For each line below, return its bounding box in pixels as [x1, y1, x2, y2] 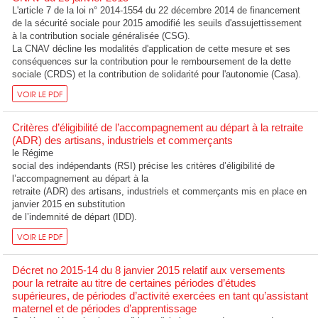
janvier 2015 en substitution [12, 199, 126, 210]
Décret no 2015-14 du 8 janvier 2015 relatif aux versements [12, 263, 286, 276]
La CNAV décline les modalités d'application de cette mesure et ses [12, 43, 291, 55]
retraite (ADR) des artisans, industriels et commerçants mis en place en [12, 186, 307, 197]
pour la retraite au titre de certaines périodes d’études [12, 276, 257, 289]
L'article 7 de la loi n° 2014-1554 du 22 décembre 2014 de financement [12, 5, 301, 16]
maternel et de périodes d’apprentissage [12, 302, 197, 314]
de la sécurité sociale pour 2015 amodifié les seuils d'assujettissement [12, 18, 302, 29]
